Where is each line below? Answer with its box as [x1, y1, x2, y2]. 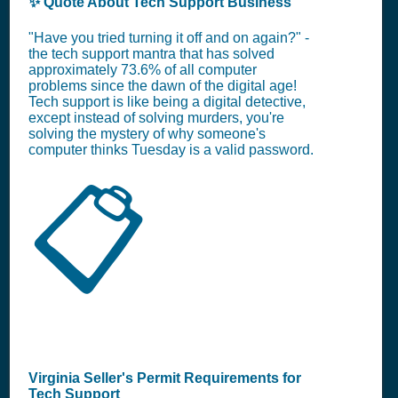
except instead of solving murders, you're [28, 109, 284, 125]
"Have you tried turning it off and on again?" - [28, 29, 309, 45]
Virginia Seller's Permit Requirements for [28, 370, 301, 386]
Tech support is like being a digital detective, [28, 93, 306, 109]
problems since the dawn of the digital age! [28, 77, 297, 93]
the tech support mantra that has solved [28, 45, 275, 61]
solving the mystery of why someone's [28, 125, 266, 141]
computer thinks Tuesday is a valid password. [28, 141, 314, 157]
